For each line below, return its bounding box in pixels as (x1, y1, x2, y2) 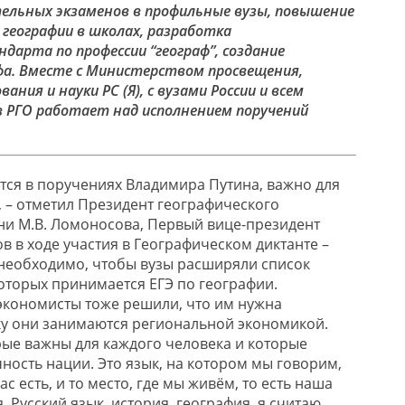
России (210, 80, 259, 100)
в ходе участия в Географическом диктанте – (12, 233, 330, 254)
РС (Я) (98, 80, 140, 100)
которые (244, 333, 308, 353)
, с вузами (139, 80, 211, 100)
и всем (259, 80, 304, 100)
